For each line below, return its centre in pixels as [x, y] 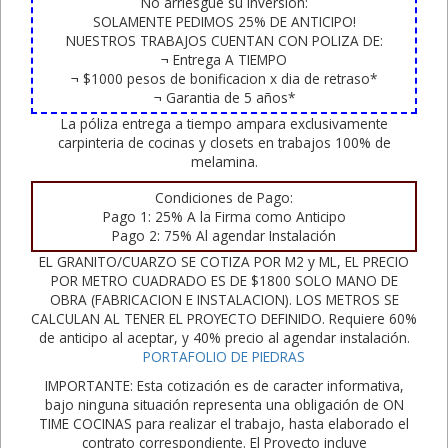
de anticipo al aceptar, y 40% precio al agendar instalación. [224, 337]
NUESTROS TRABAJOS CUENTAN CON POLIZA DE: [224, 40]
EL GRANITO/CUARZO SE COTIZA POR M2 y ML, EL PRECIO [224, 261]
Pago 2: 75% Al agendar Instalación [224, 235]
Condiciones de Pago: [224, 197]
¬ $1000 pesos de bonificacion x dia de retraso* [224, 78]
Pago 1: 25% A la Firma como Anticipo [224, 216]
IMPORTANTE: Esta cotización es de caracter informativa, [224, 385]
